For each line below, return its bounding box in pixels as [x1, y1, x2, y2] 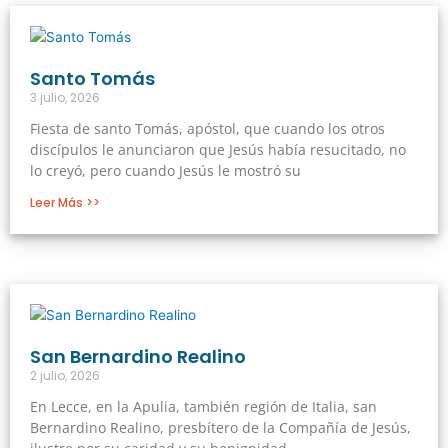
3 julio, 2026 [30, 88, 100, 106]
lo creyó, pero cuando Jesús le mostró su [30, 160, 301, 180]
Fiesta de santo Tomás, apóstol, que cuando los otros [30, 118, 385, 138]
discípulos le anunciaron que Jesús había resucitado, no [30, 139, 406, 159]
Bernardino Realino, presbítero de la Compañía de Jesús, [30, 417, 411, 437]
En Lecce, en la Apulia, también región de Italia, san [30, 396, 377, 416]
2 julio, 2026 [30, 366, 100, 384]
